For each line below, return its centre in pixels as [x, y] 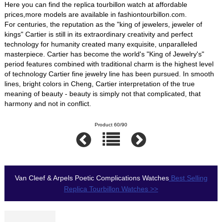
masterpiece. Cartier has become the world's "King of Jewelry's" [105, 54]
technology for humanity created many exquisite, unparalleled [101, 44]
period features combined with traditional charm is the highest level [109, 64]
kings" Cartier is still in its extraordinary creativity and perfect [99, 34]
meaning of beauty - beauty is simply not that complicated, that [103, 93]
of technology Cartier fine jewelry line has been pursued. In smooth [110, 74]
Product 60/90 [111, 125]
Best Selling [188, 178]
